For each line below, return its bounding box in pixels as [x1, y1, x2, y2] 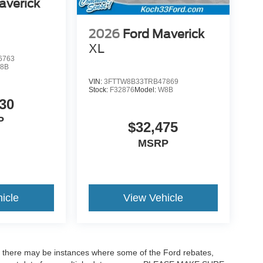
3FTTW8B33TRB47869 [103, 77, 178, 86]
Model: [134, 85, 158, 94]
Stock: [88, 85, 110, 94]
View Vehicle [123, 191, 183, 204]
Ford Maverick [122, 26, 204, 41]
